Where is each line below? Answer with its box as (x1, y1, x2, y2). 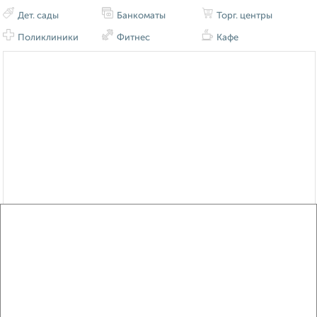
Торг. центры (214, 11, 272, 21)
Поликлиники (16, 33, 79, 43)
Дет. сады (16, 11, 59, 21)
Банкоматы (115, 11, 166, 21)
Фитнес (115, 33, 151, 43)
